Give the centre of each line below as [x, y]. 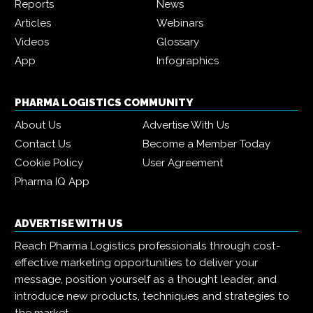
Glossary [178, 42]
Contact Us [43, 144]
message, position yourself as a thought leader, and [146, 280]
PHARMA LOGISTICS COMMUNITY [104, 103]
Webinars [180, 23]
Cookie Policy [49, 163]
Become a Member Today [206, 144]
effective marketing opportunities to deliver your [136, 263]
